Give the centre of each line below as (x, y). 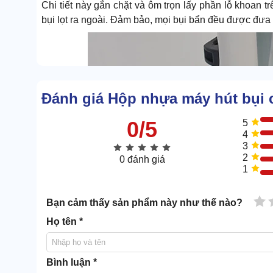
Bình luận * (72, 263)
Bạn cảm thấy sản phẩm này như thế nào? (144, 203)
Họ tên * (65, 222)
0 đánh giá (142, 160)
